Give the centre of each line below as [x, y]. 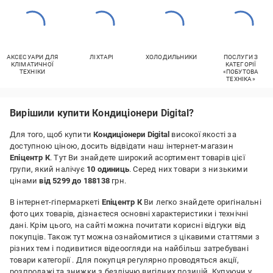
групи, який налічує [48, 169]
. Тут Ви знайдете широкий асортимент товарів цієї [147, 158]
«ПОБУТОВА [241, 72]
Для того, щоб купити [52, 134]
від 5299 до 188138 [75, 181]
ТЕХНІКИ [32, 72]
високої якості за [203, 134]
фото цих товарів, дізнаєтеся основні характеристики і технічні [129, 214]
